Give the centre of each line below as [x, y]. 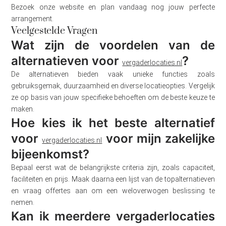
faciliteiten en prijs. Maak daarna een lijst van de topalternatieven [113, 179]
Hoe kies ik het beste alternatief [113, 123]
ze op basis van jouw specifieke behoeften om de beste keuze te [113, 98]
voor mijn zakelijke [158, 139]
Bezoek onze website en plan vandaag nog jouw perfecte [113, 7]
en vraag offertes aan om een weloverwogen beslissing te [113, 191]
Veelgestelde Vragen [54, 31]
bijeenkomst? [50, 154]
